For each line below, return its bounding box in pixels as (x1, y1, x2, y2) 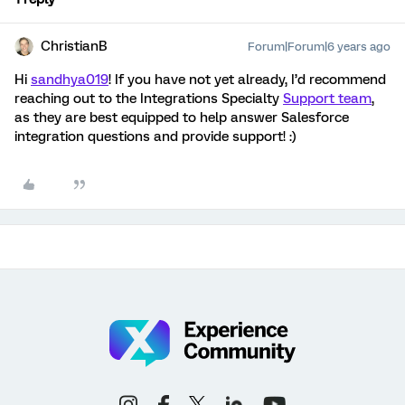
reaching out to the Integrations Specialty (14, 90, 283, 107)
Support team (283, 90, 372, 107)
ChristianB (41, 38, 108, 54)
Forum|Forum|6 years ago (248, 40, 391, 53)
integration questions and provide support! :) (14, 128, 297, 145)
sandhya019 (31, 71, 108, 88)
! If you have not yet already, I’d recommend (108, 71, 386, 88)
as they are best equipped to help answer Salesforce (14, 109, 349, 126)
